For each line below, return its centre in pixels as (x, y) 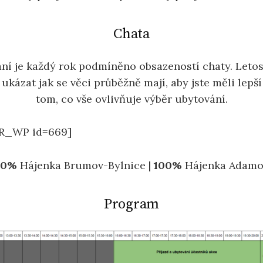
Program (131, 205)
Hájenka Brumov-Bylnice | (85, 166)
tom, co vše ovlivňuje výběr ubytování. (131, 99)
